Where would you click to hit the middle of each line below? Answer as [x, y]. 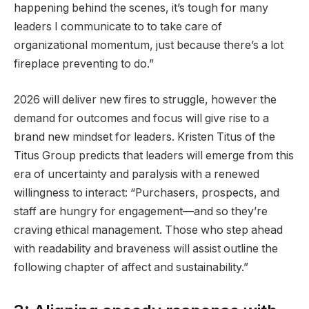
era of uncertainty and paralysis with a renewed [137, 174]
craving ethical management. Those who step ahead [148, 230]
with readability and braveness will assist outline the [146, 248]
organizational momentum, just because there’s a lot [149, 46]
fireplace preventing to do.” [84, 64]
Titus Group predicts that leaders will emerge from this [154, 155]
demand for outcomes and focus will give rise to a [141, 118]
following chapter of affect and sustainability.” [131, 267]
